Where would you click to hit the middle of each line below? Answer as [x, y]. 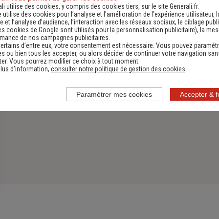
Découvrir [93, 7]
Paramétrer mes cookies [114, 94]
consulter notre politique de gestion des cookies [118, 69]
